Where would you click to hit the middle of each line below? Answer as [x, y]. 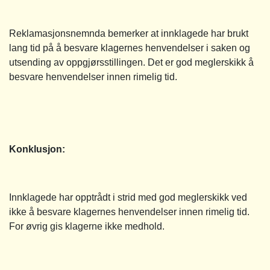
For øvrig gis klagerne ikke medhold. [87, 226]
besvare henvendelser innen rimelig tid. [93, 77]
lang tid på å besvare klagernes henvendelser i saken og [130, 48]
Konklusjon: [37, 149]
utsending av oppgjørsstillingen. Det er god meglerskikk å [131, 62]
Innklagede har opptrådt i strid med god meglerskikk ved [128, 197]
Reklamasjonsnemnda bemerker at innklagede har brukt [129, 33]
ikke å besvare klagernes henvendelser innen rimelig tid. [129, 212]
